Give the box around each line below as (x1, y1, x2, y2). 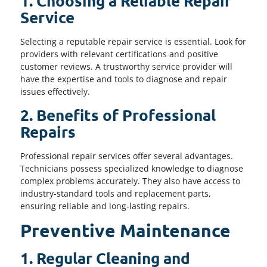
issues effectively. (20, 86, 90, 98)
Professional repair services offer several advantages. (20, 150, 233, 162)
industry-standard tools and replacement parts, (20, 187, 211, 199)
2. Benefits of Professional (20, 104, 216, 125)
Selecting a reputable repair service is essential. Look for (20, 36, 246, 48)
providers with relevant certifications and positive (20, 48, 218, 60)
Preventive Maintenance (20, 219, 231, 241)
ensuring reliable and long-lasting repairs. (20, 200, 190, 212)
